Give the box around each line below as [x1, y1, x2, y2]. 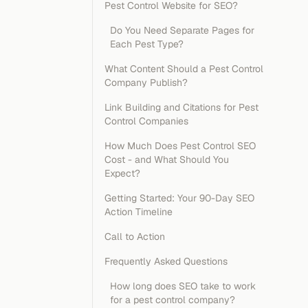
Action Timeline [104, 206, 173, 218]
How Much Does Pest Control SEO [104, 140, 256, 152]
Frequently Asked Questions [104, 255, 228, 267]
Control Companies [104, 115, 188, 127]
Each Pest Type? [110, 38, 184, 50]
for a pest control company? [110, 294, 235, 306]
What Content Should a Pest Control [104, 63, 263, 75]
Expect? [104, 167, 140, 179]
